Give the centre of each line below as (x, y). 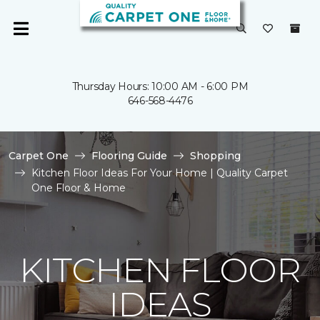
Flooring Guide (129, 156)
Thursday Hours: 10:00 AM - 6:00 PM (160, 86)
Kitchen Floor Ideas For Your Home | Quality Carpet (160, 173)
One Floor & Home (79, 188)
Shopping (215, 156)
